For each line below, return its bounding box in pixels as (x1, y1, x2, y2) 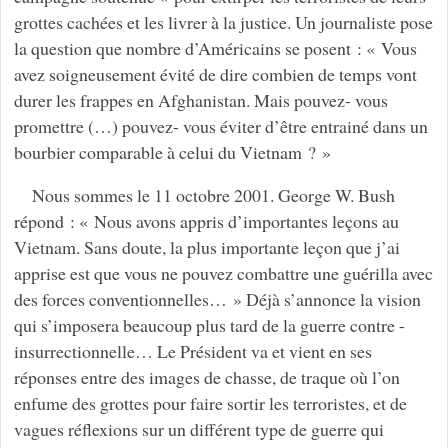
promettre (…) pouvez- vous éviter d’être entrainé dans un (13, 113, 428, 138)
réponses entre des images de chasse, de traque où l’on (13, 365, 400, 390)
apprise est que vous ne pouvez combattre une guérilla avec (13, 261, 433, 286)
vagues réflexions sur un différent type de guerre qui (13, 417, 384, 442)
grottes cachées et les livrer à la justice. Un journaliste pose (13, 9, 433, 34)
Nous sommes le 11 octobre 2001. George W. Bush (31, 183, 395, 208)
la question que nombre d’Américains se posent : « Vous (13, 35, 417, 60)
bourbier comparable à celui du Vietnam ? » (13, 139, 331, 164)
